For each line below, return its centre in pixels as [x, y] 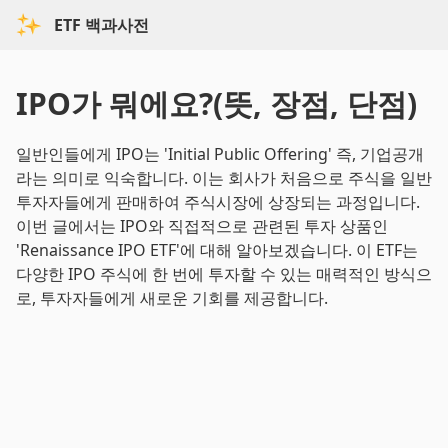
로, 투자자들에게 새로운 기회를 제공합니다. [172, 298]
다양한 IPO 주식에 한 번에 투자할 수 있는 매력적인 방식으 [224, 274]
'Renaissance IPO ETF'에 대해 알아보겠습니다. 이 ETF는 [217, 250]
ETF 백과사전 [101, 25]
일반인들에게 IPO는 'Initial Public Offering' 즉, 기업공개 [220, 154]
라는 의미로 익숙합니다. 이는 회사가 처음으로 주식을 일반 [224, 178]
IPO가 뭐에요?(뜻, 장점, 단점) [216, 103]
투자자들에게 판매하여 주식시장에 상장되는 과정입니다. [218, 202]
